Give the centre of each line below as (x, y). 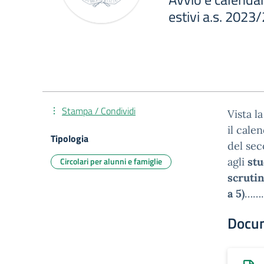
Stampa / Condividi (99, 111)
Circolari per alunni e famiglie (111, 161)
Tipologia (70, 138)
